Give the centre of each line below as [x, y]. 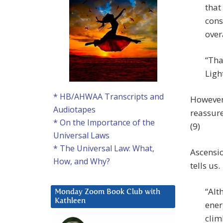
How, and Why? [82, 162]
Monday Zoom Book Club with [108, 192]
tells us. [205, 166]
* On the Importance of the [104, 123]
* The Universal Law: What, [104, 149]
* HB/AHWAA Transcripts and [109, 97]
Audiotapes [74, 110]
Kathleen [70, 201]
